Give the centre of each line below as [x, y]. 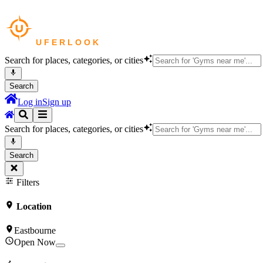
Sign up [57, 102]
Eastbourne [35, 231]
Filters [27, 182]
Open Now [35, 242]
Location [33, 206]
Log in [30, 102]
